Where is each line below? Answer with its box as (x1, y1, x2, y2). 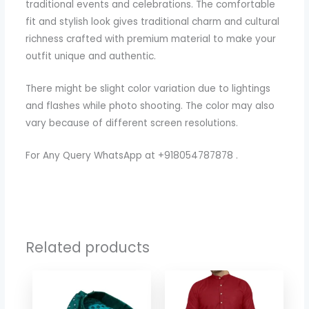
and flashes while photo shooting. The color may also (26, 99, 275, 113)
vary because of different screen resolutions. (26, 117, 239, 130)
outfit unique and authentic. (26, 50, 157, 63)
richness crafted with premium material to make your (26, 32, 277, 46)
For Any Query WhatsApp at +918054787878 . (26, 149, 239, 163)
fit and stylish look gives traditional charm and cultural (26, 15, 280, 29)
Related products (26, 237, 150, 257)
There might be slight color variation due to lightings (26, 82, 271, 96)
